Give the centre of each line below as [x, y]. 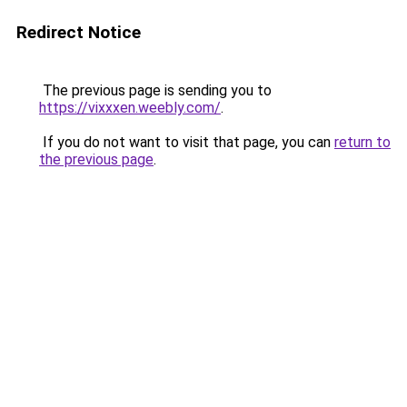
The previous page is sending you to [155, 90]
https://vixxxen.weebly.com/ [130, 108]
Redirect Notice [79, 32]
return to [362, 142]
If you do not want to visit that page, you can [187, 142]
